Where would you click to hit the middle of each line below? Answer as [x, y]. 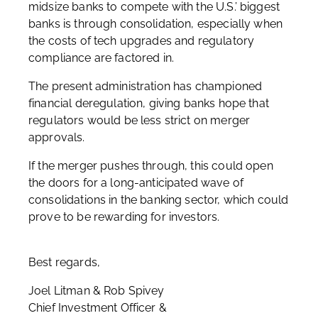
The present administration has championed [146, 86]
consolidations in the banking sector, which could [159, 200]
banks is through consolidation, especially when [156, 24]
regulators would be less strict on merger [139, 120]
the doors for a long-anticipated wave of [136, 183]
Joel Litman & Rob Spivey [97, 291]
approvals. [57, 137]
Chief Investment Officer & [98, 308]
